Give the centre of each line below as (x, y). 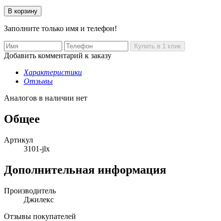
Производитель (30, 190)
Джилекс (39, 199)
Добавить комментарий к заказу (58, 55)
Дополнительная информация (85, 169)
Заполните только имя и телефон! (60, 28)
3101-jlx (37, 148)
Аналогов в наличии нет (46, 98)
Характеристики (53, 72)
